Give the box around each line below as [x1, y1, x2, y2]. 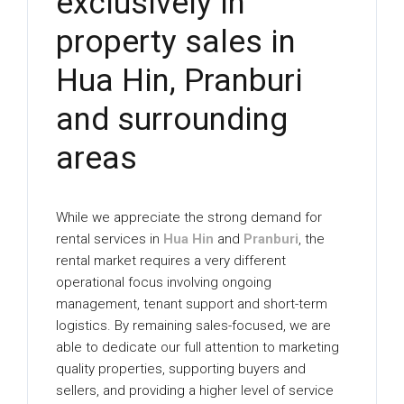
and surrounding [56, 101, 289, 139]
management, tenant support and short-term [56, 296, 328, 313]
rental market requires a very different [56, 252, 287, 270]
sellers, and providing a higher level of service [56, 382, 335, 399]
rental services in [56, 231, 164, 248]
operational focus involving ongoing [56, 274, 272, 291]
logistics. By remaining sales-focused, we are [56, 317, 332, 335]
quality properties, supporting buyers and [56, 361, 307, 378]
